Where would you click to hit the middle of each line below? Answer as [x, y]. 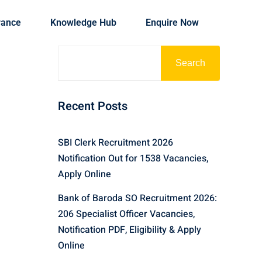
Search [190, 63]
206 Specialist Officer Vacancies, [126, 214]
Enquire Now [172, 22]
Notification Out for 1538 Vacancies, [133, 158]
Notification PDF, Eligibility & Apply [129, 230]
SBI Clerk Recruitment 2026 [115, 142]
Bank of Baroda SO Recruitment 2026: [137, 198]
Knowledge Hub [83, 22]
